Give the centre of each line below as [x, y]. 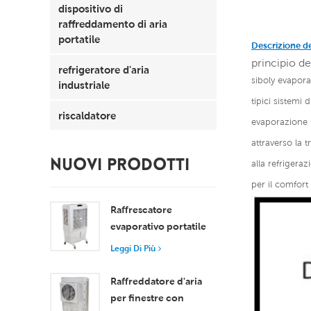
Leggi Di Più [133, 248]
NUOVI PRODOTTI [120, 166]
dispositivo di [91, 8]
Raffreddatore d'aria [156, 281]
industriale [84, 84]
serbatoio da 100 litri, [159, 259]
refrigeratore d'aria [104, 69]
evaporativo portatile [158, 226]
